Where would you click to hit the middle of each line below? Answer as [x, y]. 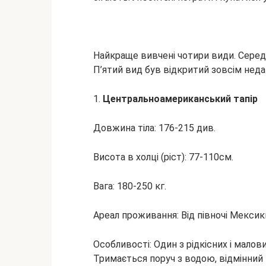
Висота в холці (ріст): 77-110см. [163, 157]
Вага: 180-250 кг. [130, 186]
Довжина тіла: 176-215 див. [154, 128]
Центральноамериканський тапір [180, 99]
